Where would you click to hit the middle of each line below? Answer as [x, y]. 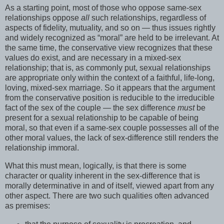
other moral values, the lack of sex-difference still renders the [112, 138]
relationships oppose [43, 18]
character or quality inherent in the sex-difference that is [102, 175]
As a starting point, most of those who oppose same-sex [103, 8]
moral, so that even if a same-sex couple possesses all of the [112, 128]
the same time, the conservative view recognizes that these [109, 48]
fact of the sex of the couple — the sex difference [91, 108]
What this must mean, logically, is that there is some [96, 165]
